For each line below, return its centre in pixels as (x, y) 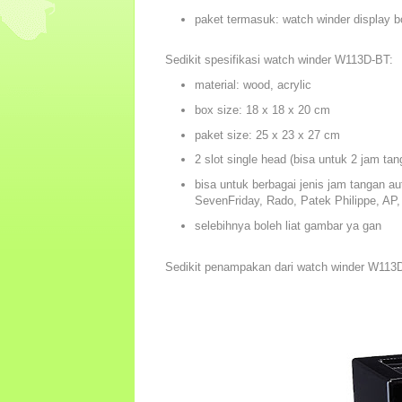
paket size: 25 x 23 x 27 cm (267, 135)
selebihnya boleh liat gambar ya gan (288, 225)
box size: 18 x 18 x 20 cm (262, 109)
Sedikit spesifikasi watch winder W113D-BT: (279, 60)
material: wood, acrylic (253, 85)
